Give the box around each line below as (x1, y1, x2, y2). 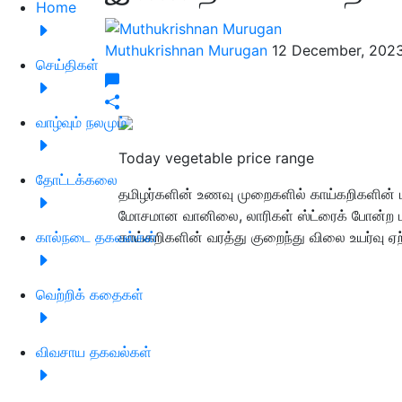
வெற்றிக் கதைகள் (36, 284, 144, 303)
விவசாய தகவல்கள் (36, 342, 152, 361)
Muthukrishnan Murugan (105, 40, 272, 59)
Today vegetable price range (118, 148, 314, 167)
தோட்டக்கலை (36, 170, 118, 188)
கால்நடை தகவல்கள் (36, 227, 157, 246)
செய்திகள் (36, 55, 99, 74)
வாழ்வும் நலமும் (36, 112, 127, 131)
